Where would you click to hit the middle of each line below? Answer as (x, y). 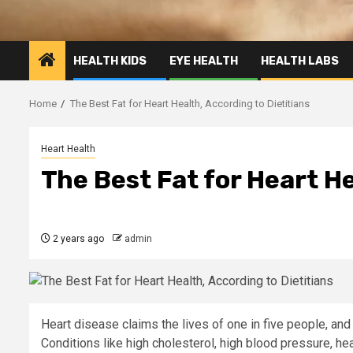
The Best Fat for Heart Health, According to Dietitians (190, 103)
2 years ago (77, 238)
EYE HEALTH (204, 61)
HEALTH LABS (300, 61)
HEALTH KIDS (110, 61)
